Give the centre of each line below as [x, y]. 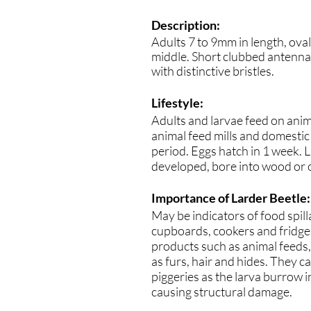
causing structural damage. [222, 292]
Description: [186, 25]
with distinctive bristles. [213, 71]
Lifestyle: [177, 103]
